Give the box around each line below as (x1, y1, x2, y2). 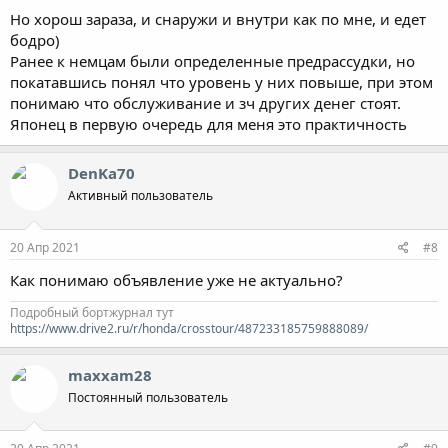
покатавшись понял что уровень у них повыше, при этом (10, 72, 433, 92)
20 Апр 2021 (10, 238, 80, 256)
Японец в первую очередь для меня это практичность (10, 114, 407, 134)
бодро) (10, 30, 60, 50)
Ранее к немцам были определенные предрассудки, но (10, 51, 415, 71)
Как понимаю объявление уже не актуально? (10, 269, 343, 290)
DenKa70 (68, 163, 135, 183)
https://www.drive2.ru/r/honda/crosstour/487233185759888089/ (10, 319, 368, 337)
